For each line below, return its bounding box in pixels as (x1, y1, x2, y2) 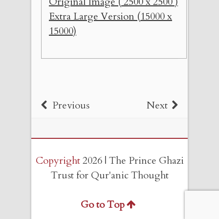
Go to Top (81, 197, 125, 211)
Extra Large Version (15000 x (49, 9, 172, 23)
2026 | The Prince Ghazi (80, 153, 184, 167)
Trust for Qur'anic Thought (50, 168, 169, 182)
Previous (52, 98, 89, 112)
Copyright (35, 153, 80, 167)
